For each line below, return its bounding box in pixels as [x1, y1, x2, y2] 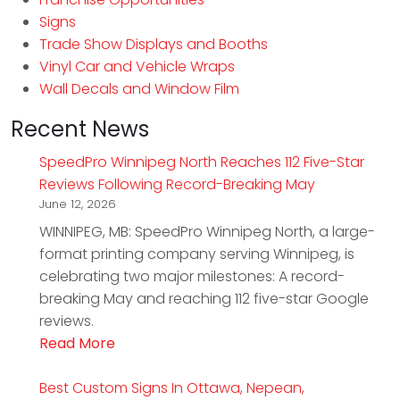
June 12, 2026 [39, 196, 116, 213]
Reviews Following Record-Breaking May [39, 174, 315, 196]
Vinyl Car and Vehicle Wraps [39, 56, 235, 78]
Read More [39, 333, 115, 354]
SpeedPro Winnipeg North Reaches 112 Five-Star [39, 152, 364, 173]
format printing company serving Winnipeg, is [39, 244, 354, 265]
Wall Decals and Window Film [39, 79, 239, 100]
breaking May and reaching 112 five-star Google [39, 288, 369, 310]
